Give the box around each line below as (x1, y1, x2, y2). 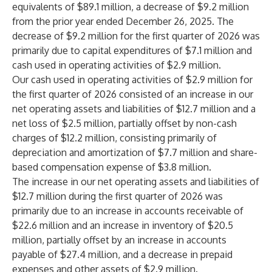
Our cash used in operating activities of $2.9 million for (12, 73, 253, 86)
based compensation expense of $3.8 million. (12, 161, 211, 173)
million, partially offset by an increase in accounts (12, 234, 226, 246)
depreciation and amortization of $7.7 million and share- (12, 146, 257, 158)
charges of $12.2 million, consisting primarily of (12, 132, 217, 144)
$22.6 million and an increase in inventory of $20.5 (12, 219, 233, 231)
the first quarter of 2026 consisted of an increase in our (12, 88, 253, 100)
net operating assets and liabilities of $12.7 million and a (12, 103, 256, 115)
